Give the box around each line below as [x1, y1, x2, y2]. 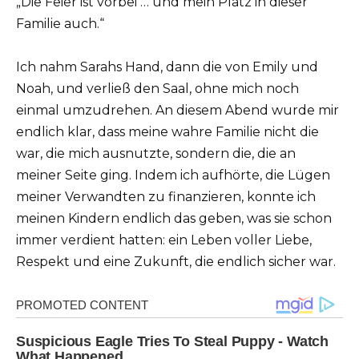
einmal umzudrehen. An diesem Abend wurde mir [16, 103, 339, 118]
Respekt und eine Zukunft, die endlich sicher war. [16, 254, 336, 269]
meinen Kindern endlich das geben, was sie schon [16, 211, 332, 226]
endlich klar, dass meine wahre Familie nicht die [16, 124, 319, 139]
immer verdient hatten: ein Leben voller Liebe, [16, 232, 312, 248]
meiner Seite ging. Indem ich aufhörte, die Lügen [16, 167, 330, 183]
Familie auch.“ [16, 15, 104, 31]
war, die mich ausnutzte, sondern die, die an [16, 146, 296, 161]
